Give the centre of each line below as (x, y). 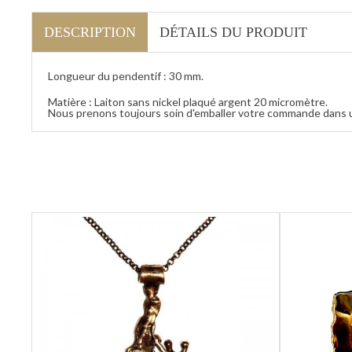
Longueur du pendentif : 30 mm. (126, 75)
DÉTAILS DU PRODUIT (233, 32)
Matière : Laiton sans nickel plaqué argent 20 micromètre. (188, 101)
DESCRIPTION (90, 32)
